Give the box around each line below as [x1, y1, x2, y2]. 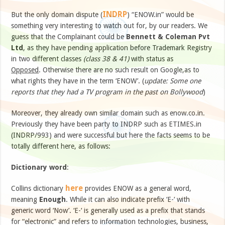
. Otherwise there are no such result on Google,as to [39, 66, 200, 74]
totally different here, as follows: [11, 142, 111, 151]
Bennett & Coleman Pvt [126, 33, 210, 41]
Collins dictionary [11, 184, 66, 193]
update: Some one [144, 77, 201, 85]
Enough [39, 195, 66, 204]
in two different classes [11, 55, 84, 63]
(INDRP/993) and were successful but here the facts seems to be [11, 131, 210, 140]
